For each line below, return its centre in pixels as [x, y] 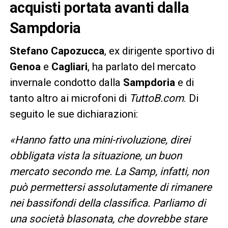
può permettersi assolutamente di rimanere [110, 187]
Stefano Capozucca [57, 51]
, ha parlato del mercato [141, 66]
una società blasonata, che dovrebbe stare [108, 219]
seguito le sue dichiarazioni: [74, 114]
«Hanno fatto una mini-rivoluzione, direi [100, 140]
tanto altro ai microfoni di [69, 98]
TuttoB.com [156, 98]
